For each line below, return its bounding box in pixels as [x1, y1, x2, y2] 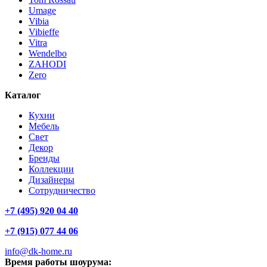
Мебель [29, 121, 59, 132]
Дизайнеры [29, 175, 74, 185]
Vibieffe [29, 27, 59, 38]
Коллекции [29, 164, 74, 175]
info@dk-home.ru [5, 246, 72, 257]
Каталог [5, 90, 41, 101]
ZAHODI [29, 59, 66, 70]
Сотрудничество [29, 185, 95, 196]
